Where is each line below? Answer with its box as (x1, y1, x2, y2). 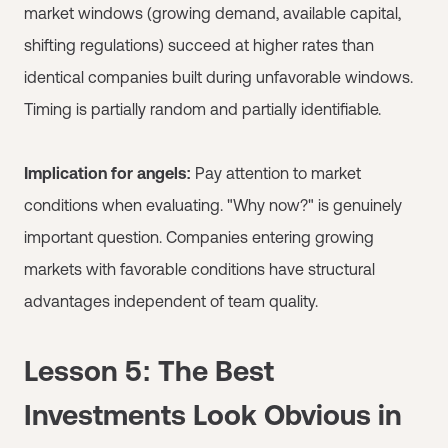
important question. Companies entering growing (24, 227, 374, 246)
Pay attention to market (191, 163, 361, 182)
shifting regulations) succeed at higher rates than (24, 35, 374, 54)
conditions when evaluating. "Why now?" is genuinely (24, 195, 402, 214)
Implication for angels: (24, 163, 191, 182)
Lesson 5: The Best (24, 354, 274, 387)
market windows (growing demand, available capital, (24, 3, 401, 22)
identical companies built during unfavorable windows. (24, 67, 413, 86)
